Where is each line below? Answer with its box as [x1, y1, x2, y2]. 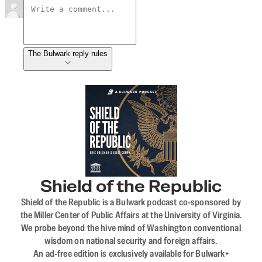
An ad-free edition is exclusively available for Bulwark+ [33, 247, 229, 260]
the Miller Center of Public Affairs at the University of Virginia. [20, 208, 242, 221]
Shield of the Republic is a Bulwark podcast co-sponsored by [21, 195, 241, 208]
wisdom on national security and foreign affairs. [44, 234, 218, 247]
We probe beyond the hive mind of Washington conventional [21, 221, 241, 234]
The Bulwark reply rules [28, 49, 108, 58]
